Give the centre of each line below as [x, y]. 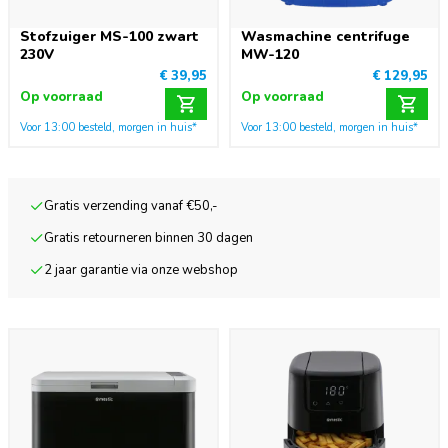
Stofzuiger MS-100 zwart [109, 36]
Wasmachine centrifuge [325, 36]
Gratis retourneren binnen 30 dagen [149, 238]
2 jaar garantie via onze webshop [141, 270]
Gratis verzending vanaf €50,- [131, 206]
